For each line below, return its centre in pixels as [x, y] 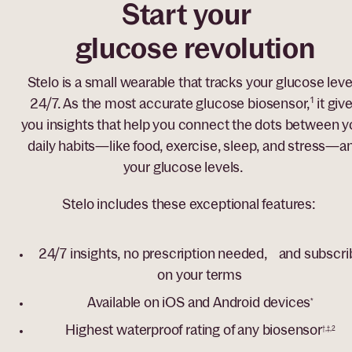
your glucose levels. [195, 167]
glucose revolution [195, 49]
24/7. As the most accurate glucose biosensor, [170, 104]
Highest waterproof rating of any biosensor [194, 330]
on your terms [201, 275]
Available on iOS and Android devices [199, 302]
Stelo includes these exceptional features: [195, 204]
